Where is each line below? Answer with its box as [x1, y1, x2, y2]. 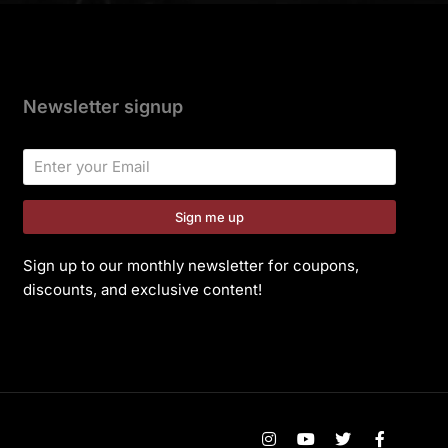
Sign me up [174, 208, 244, 225]
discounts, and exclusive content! [22, 280, 262, 299]
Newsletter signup [22, 96, 183, 117]
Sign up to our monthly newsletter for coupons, [22, 256, 359, 275]
